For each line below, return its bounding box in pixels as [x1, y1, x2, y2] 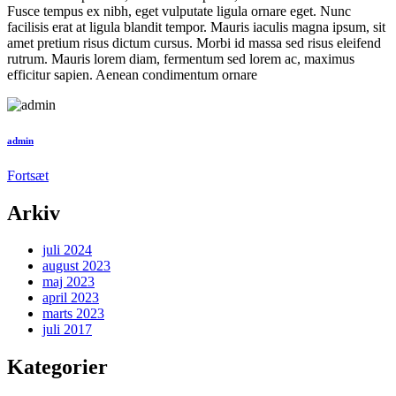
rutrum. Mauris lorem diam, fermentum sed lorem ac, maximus [7, 50, 354, 66]
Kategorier [7, 355, 108, 379]
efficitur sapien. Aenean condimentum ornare [7, 66, 257, 82]
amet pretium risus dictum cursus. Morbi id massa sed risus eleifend [7, 34, 381, 50]
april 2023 [42, 290, 99, 306]
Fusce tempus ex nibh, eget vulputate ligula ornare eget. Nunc [7, 3, 351, 19]
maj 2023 [42, 274, 95, 290]
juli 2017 [42, 322, 92, 338]
